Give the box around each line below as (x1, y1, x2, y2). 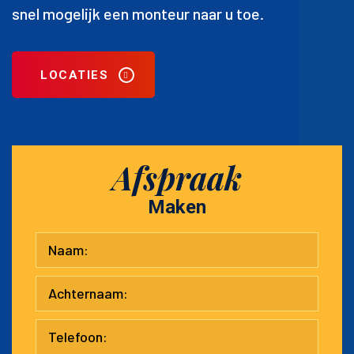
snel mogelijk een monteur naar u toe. (12, 3, 264, 23)
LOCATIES (40, 67, 108, 82)
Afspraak (112, 156, 242, 198)
